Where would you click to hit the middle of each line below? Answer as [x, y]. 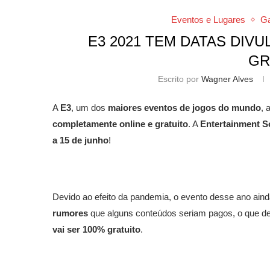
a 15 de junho [80, 140]
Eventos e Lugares [208, 19]
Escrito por [180, 79]
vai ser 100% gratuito [96, 229]
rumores [71, 213]
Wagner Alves [228, 79]
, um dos [89, 107]
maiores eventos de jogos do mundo [184, 107]
